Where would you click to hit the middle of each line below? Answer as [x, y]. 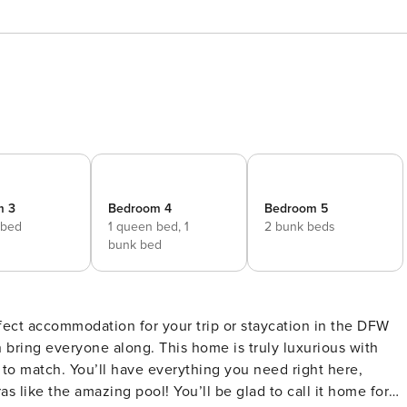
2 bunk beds [300, 227]
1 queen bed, [146, 227]
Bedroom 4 [140, 208]
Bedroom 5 [296, 208]
